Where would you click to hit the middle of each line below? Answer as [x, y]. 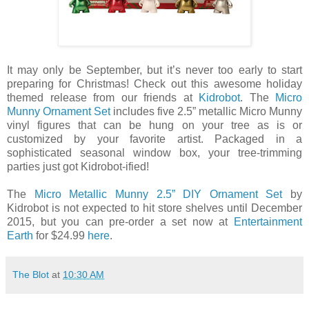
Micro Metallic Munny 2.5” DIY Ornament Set [158, 194]
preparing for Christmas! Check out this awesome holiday [154, 83]
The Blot [31, 274]
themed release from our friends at [103, 97]
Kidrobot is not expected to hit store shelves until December [154, 208]
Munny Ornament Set [59, 111]
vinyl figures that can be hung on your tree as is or [154, 125]
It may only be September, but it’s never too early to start [154, 70]
